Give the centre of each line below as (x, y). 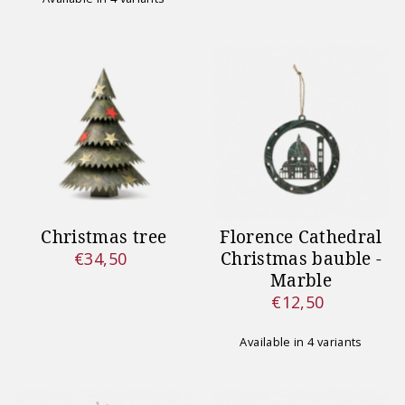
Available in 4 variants (301, 342)
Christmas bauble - (301, 259)
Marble (301, 281)
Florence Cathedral (301, 237)
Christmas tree (104, 237)
